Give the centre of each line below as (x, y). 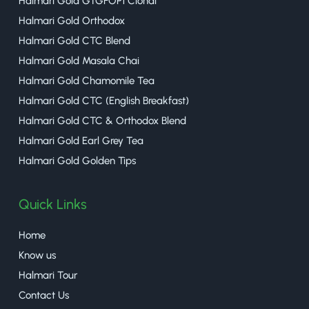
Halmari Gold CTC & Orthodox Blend (102, 120)
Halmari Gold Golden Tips (77, 160)
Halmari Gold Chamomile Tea (87, 80)
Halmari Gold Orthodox (72, 20)
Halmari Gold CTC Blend (74, 40)
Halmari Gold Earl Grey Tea (81, 140)
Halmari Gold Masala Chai (79, 60)
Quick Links (53, 204)
